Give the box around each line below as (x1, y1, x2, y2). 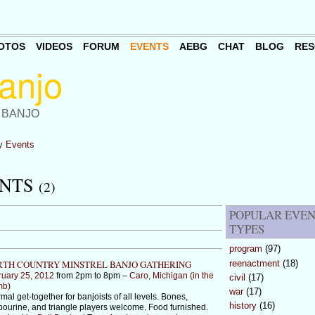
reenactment (229, 257, 280, 269)
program (229, 243, 262, 255)
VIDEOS (35, 41, 72, 53)
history (229, 300, 257, 311)
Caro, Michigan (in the (129, 270, 214, 281)
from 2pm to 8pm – (53, 270, 129, 281)
